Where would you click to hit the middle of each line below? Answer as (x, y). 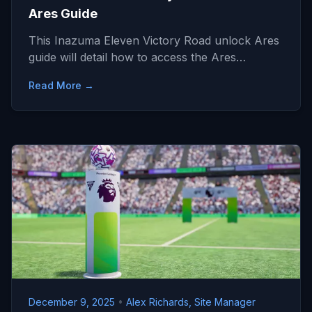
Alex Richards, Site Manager (191, 302)
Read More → (61, 85)
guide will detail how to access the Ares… (137, 57)
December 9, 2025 (73, 302)
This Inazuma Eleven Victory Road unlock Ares (154, 40)
